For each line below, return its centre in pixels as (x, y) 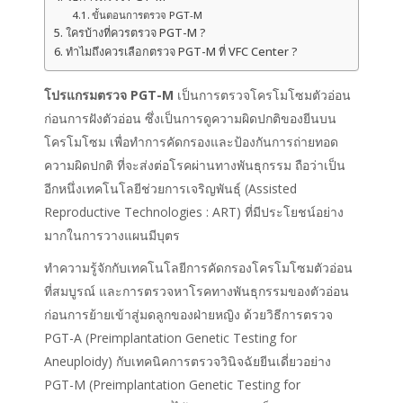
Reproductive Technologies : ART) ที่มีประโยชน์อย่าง (194, 212)
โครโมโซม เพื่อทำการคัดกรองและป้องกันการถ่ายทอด (191, 142)
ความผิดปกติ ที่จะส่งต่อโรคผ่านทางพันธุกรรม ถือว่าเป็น (195, 165)
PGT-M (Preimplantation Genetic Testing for (172, 385)
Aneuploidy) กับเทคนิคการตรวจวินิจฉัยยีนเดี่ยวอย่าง (188, 361)
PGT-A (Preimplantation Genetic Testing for (170, 338)
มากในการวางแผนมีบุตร (112, 235)
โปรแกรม (71, 95)
